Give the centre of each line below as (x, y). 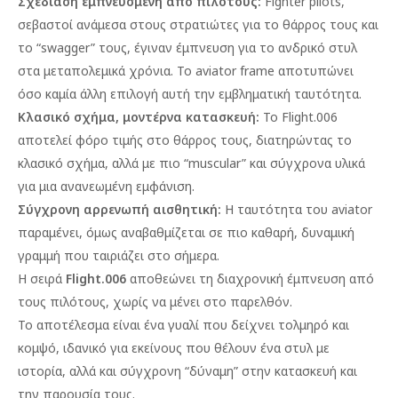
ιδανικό (85, 348)
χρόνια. (151, 71)
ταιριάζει (118, 255)
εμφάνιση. (165, 186)
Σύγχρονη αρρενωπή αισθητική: (119, 209)
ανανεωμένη (96, 186)
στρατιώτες (204, 24)
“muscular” (215, 163)
